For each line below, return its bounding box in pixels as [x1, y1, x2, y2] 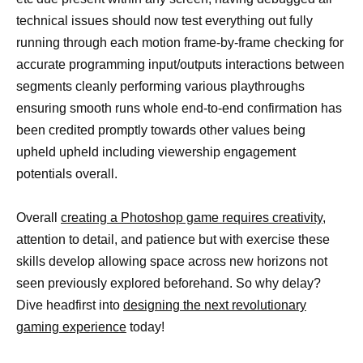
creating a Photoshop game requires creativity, [61, 211, 326, 225]
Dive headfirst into [16, 298, 123, 313]
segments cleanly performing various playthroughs [16, 79, 305, 93]
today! [126, 320, 164, 335]
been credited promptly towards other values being [16, 122, 305, 137]
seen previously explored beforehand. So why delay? [16, 276, 321, 291]
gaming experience [16, 320, 126, 335]
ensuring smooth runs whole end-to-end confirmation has [16, 100, 342, 115]
